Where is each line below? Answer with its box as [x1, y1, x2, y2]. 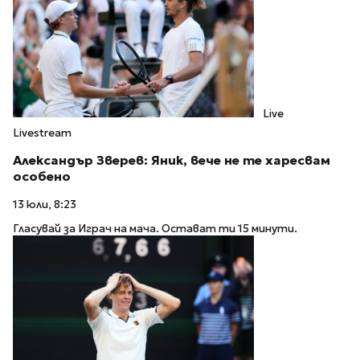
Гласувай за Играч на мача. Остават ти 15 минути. [13, 222, 297, 236]
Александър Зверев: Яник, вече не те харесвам [13, 152, 330, 168]
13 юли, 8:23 [13, 197, 76, 211]
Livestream [13, 125, 72, 140]
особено [13, 168, 71, 184]
